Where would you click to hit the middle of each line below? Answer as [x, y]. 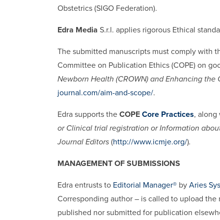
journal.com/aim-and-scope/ [105, 93]
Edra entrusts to [85, 185]
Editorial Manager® [145, 185]
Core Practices [168, 114]
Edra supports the [88, 114]
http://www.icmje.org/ [150, 142]
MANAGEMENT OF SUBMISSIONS [119, 163]
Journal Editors [84, 142]
